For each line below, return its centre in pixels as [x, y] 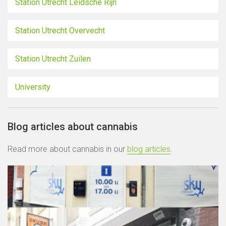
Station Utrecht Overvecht [60, 31]
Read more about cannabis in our [67, 149]
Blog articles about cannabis [73, 127]
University [33, 87]
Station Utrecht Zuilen [53, 59]
